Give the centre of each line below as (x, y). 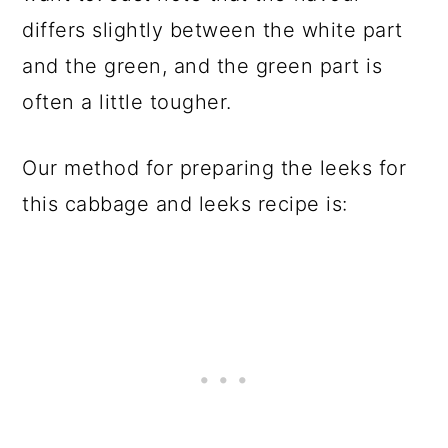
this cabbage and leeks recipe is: (185, 204)
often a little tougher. (127, 102)
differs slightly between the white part (212, 30)
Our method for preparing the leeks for (214, 168)
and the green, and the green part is (202, 66)
